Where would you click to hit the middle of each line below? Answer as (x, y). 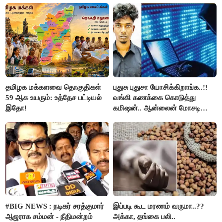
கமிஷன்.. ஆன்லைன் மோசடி (157, 108)
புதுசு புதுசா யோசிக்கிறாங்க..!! (161, 87)
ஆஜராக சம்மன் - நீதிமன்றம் (49, 216)
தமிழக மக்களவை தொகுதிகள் (54, 87)
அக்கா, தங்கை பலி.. (144, 216)
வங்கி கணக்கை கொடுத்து (155, 97)
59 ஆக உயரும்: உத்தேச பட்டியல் (54, 97)
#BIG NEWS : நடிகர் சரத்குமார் (55, 206)
